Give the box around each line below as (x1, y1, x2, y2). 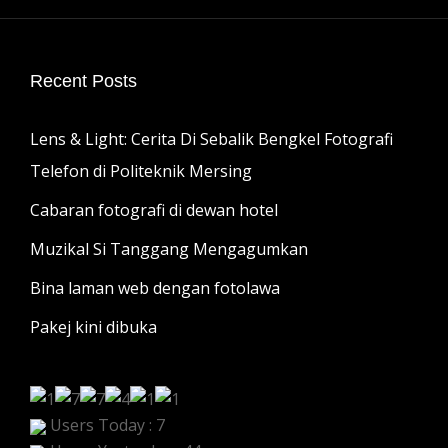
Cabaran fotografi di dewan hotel (30, 198, 278, 221)
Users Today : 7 (46, 414, 165, 437)
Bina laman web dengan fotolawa (30, 276, 280, 299)
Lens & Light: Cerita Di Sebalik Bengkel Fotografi (30, 127, 393, 150)
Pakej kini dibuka (30, 315, 157, 338)
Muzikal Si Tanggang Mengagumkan (30, 237, 308, 260)
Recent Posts (30, 70, 137, 91)
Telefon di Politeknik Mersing (30, 159, 252, 182)
